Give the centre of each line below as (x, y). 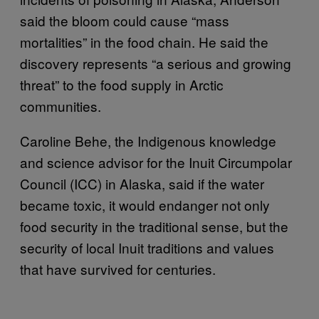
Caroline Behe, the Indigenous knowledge (148, 141)
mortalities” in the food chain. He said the (144, 42)
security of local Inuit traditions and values (147, 248)
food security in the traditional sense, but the (154, 226)
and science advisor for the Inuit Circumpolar (156, 162)
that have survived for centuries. (118, 269)
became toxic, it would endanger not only (145, 205)
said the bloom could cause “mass (125, 21)
